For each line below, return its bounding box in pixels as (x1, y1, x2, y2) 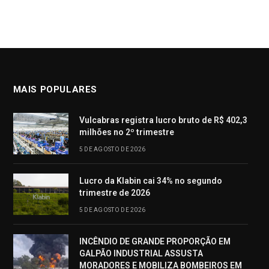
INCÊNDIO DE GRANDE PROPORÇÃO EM (79, 236, 231, 246)
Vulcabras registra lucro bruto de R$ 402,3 (79, 115, 247, 125)
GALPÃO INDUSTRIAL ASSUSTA (79, 248, 203, 258)
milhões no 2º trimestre (79, 127, 174, 137)
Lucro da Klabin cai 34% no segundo (79, 175, 222, 186)
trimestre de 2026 (79, 187, 150, 198)
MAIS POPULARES (13, 83, 98, 95)
